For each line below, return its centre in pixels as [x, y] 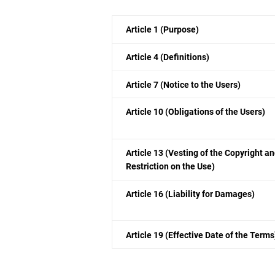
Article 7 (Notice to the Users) [184, 84]
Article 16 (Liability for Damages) [191, 194]
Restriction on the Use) [171, 167]
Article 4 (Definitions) [168, 57]
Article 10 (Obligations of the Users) [196, 112]
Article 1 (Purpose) [163, 30]
